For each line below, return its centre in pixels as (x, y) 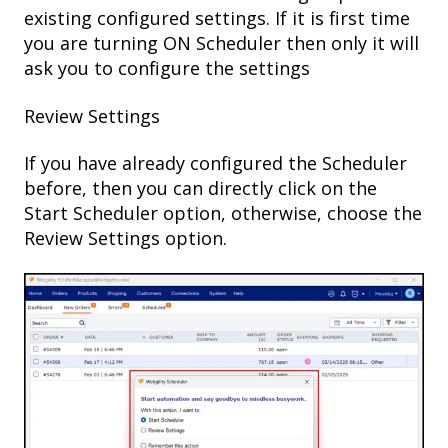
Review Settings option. (125, 237)
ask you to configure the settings (167, 68)
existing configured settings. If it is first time (217, 18)
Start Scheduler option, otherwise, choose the (223, 212)
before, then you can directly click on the (200, 187)
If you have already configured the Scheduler (215, 162)
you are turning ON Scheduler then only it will (221, 43)
